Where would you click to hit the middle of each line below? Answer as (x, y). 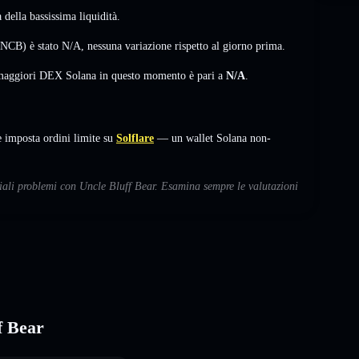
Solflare (135, 138)
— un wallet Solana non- (212, 138)
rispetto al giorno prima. (228, 46)
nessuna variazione (129, 46)
